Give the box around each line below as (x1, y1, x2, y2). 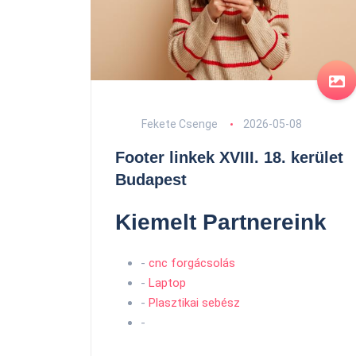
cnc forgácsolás (149, 256, 235, 270)
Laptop (149, 276, 186, 290)
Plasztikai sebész (149, 296, 240, 310)
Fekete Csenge (139, 118, 218, 130)
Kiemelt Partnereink (115, 210, 327, 234)
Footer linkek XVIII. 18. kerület (115, 149, 343, 166)
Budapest (115, 171, 187, 188)
